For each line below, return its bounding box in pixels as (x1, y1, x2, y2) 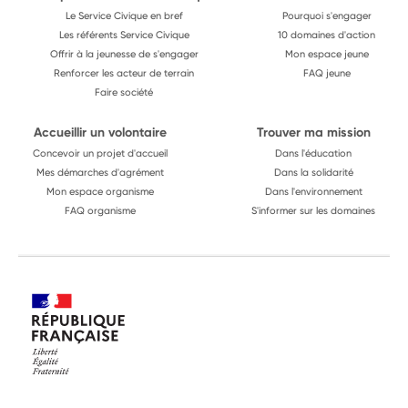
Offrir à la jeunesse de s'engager (49, 47, 199, 60)
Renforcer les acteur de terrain (54, 66, 194, 79)
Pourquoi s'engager (281, 9, 372, 22)
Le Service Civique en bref (65, 9, 183, 22)
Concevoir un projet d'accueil (33, 147, 168, 159)
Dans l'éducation (275, 147, 352, 159)
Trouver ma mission (256, 124, 371, 140)
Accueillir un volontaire (34, 124, 167, 140)
